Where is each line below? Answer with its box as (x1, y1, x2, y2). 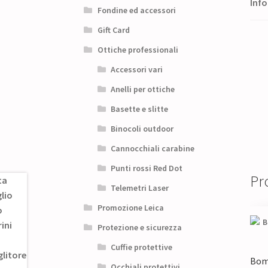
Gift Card (97, 25, 130, 36)
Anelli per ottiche (111, 84, 175, 95)
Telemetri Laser (111, 182, 169, 194)
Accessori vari (111, 64, 163, 75)
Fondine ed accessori (97, 5, 176, 16)
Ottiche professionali (97, 44, 178, 56)
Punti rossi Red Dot (111, 163, 183, 174)
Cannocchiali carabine (111, 143, 195, 154)
